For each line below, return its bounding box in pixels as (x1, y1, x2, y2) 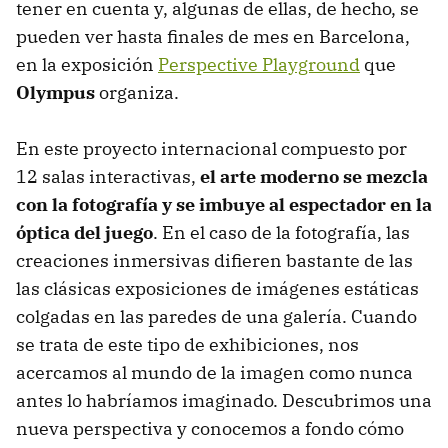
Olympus (16, 80, 95, 104)
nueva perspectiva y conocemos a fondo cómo (16, 416, 404, 440)
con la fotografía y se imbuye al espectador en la (16, 192, 432, 216)
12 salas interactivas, (16, 164, 200, 188)
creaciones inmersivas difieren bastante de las (16, 248, 413, 272)
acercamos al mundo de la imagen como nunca (16, 360, 413, 384)
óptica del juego (16, 220, 153, 244)
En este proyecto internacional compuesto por (16, 136, 407, 160)
